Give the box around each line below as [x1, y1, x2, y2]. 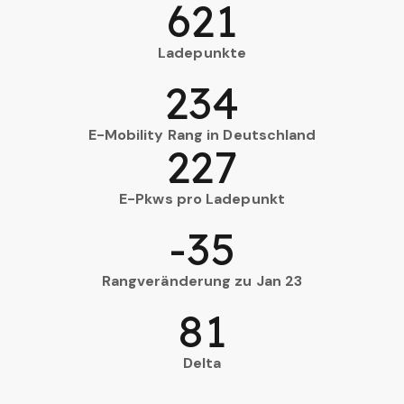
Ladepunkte [158, 42, 246, 62]
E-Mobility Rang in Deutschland [87, 124, 317, 144]
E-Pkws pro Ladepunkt [119, 188, 285, 208]
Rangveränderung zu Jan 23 [101, 271, 303, 290]
